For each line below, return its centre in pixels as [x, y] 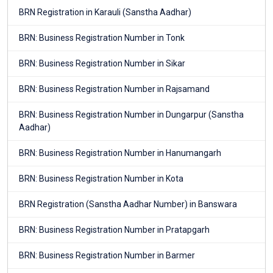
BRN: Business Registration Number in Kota [101, 179]
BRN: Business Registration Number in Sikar [102, 64]
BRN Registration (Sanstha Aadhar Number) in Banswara [128, 204]
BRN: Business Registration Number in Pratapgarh [114, 230]
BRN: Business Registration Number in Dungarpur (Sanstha [131, 115]
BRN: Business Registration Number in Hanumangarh [120, 153]
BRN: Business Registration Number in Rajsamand [114, 89]
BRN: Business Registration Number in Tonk [102, 38]
